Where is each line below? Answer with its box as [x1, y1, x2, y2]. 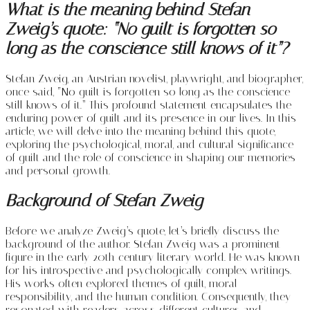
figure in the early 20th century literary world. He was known [6, 250, 300, 264]
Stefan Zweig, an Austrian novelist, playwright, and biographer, [6, 71, 303, 85]
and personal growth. [6, 163, 110, 177]
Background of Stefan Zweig [6, 190, 202, 210]
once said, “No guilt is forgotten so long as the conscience [6, 84, 290, 98]
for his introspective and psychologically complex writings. [6, 263, 291, 277]
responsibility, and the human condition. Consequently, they [6, 289, 291, 303]
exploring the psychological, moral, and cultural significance [6, 137, 293, 151]
